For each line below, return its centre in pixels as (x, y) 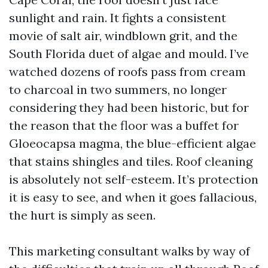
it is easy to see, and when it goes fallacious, (133, 197)
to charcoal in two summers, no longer (118, 89)
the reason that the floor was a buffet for (124, 125)
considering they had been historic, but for (129, 107)
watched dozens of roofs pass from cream (127, 71)
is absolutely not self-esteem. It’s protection (134, 179)
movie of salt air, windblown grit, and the (123, 36)
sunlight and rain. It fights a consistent (118, 18)
